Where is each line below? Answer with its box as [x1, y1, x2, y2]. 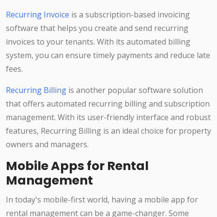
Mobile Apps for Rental [6, 157, 149, 175]
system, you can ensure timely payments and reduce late [6, 50, 210, 61]
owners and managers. [6, 139, 89, 150]
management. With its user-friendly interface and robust [6, 112, 211, 123]
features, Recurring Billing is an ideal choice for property [6, 125, 211, 137]
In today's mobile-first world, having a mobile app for [6, 194, 198, 205]
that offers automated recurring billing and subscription [6, 98, 210, 109]
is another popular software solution [66, 85, 203, 96]
